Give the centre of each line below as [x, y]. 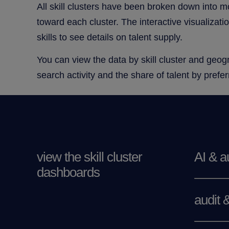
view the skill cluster [89, 157]
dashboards [68, 172]
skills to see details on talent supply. [110, 37]
